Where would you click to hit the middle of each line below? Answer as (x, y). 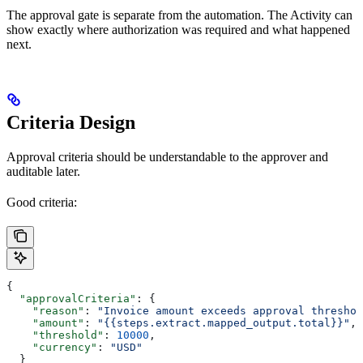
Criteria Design (71, 123)
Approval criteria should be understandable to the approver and (167, 157)
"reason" (45, 311)
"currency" (52, 348)
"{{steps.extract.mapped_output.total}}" (224, 323)
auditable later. (43, 172)
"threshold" (55, 335)
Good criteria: (42, 203)
